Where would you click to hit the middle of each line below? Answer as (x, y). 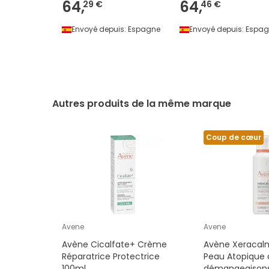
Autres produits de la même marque (142, 104)
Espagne (144, 29)
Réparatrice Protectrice (111, 257)
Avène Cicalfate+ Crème (114, 245)
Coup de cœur (233, 138)
